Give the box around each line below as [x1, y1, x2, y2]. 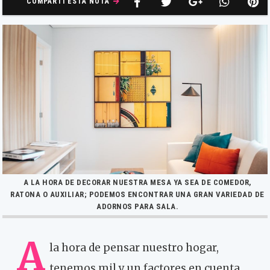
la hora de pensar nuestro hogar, [49, 240, 219, 254]
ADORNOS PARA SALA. [96, 201, 178, 211]
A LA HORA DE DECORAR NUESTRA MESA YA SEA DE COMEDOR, [23, 177, 252, 187]
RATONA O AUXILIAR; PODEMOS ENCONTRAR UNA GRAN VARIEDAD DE [10, 189, 265, 199]
